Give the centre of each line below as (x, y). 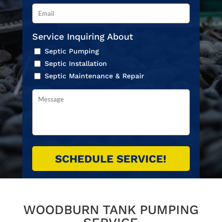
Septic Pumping (72, 51)
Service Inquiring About (83, 36)
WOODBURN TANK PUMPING (111, 210)
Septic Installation (76, 63)
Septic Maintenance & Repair (94, 76)
